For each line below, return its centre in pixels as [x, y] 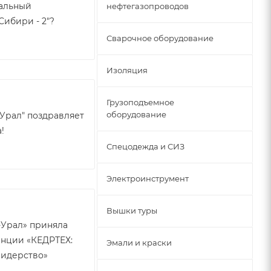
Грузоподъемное [140, 102]
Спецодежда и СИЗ [145, 146]
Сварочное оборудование [160, 38]
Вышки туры [132, 211]
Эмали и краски [139, 243]
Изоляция [127, 70]
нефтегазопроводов [148, 6]
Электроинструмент [148, 178]
